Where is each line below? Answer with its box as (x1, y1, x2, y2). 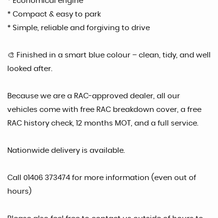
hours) (7, 188, 32, 195)
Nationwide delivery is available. (7, 147, 125, 154)
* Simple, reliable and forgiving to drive (7, 24, 150, 32)
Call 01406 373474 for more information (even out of (7, 174, 196, 182)
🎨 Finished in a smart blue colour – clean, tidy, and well (7, 52, 211, 59)
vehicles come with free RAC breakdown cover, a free (7, 106, 201, 113)
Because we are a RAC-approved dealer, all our (7, 92, 180, 100)
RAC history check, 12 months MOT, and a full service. (7, 120, 199, 127)
